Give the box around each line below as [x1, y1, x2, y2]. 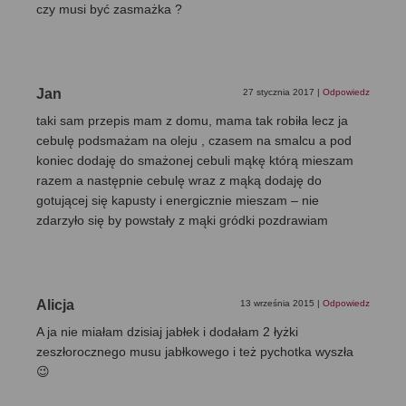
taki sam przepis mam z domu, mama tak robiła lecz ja [36, 113, 348, 129]
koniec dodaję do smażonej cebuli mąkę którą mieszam [36, 153, 353, 169]
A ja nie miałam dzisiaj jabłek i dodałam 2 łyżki [36, 324, 298, 340]
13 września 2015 [240, 298, 317, 309]
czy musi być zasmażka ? [36, 2, 182, 17]
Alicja [36, 297, 74, 314]
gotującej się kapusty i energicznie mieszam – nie [36, 193, 319, 208]
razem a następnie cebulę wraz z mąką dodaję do [36, 173, 322, 188]
